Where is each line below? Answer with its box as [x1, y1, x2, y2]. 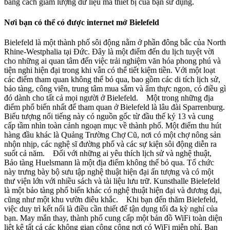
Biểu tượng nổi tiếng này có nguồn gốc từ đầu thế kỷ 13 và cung [4, 111, 214, 121]
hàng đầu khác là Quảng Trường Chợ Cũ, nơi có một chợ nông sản [4, 130, 221, 139]
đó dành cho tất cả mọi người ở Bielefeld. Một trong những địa [4, 93, 214, 102]
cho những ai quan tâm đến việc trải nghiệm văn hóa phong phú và [4, 56, 221, 65]
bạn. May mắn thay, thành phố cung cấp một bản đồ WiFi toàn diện [4, 213, 222, 222]
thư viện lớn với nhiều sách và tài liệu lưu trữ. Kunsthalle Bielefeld [4, 176, 220, 185]
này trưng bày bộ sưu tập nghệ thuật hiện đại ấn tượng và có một [4, 167, 214, 176]
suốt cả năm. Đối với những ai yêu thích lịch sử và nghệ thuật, [4, 148, 212, 158]
